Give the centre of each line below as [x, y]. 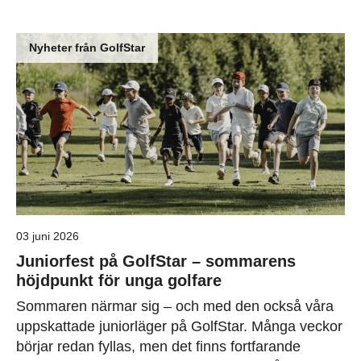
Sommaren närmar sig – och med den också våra [175, 307]
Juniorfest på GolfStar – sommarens [156, 261]
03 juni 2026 [48, 237]
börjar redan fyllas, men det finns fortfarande [158, 347]
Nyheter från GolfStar [87, 47]
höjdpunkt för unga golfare [119, 281]
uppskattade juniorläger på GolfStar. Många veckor [179, 327]
